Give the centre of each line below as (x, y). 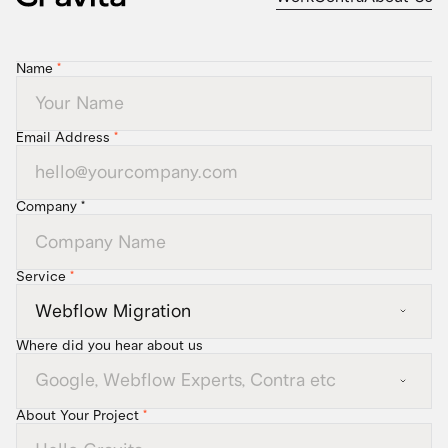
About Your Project (79, 415)
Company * (50, 207)
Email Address (65, 137)
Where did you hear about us (109, 346)
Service (43, 276)
